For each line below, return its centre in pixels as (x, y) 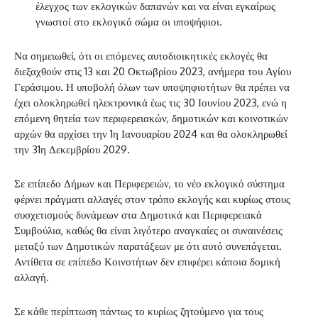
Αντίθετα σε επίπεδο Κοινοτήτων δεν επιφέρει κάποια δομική (147, 261)
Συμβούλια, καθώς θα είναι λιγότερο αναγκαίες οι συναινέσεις (148, 230)
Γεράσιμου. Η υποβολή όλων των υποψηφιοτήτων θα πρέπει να (152, 87)
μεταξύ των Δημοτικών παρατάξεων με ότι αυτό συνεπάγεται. (148, 246)
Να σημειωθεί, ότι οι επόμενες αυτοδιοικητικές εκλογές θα (141, 55)
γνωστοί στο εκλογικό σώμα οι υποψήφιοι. (129, 21)
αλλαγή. (32, 277)
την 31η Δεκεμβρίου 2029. (72, 149)
